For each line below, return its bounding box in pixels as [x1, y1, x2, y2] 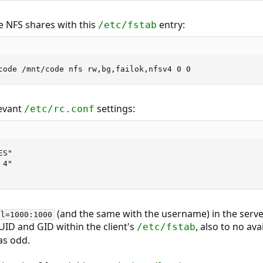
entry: [156, 18, 185, 31]
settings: [94, 102, 135, 115]
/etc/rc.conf [23, 103, 95, 114]
